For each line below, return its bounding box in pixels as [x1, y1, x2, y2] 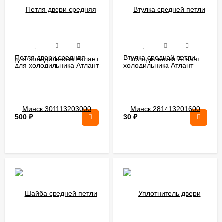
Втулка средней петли [123, 53, 195, 61]
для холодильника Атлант [15, 61, 99, 69]
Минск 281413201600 [123, 69, 193, 77]
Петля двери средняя [15, 53, 85, 61]
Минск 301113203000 [15, 69, 84, 77]
